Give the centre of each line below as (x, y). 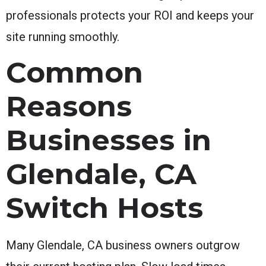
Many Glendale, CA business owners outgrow (123, 245)
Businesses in (109, 140)
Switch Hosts (104, 208)
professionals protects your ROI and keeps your (130, 15)
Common (75, 72)
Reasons (69, 106)
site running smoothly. (63, 37)
